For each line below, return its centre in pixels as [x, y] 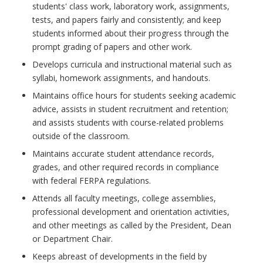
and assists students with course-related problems [128, 122]
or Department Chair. [73, 238]
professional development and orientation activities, [131, 211]
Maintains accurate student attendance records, [123, 153]
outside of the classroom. [81, 136]
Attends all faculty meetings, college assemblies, [124, 198]
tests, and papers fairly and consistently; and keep [127, 19]
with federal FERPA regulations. [92, 180]
